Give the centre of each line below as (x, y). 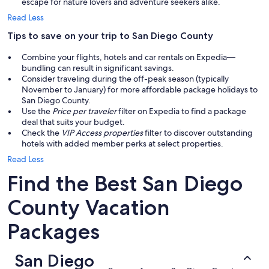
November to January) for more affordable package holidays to (140, 90)
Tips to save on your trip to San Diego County (110, 36)
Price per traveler (84, 111)
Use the (37, 111)
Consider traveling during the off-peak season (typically (125, 79)
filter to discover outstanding (198, 133)
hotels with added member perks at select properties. (122, 144)
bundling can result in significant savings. (98, 68)
